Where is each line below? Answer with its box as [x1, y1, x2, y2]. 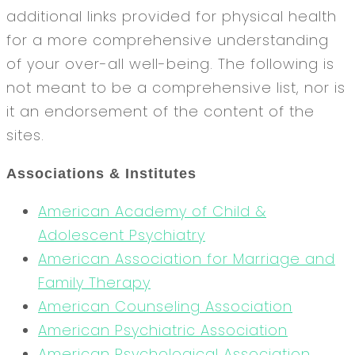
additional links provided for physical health [6, 6, 337, 26]
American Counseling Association [38, 296, 292, 316]
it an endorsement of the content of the [6, 101, 315, 121]
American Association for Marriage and [38, 248, 335, 269]
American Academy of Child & [38, 200, 266, 221]
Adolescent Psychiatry [38, 224, 205, 245]
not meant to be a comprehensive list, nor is [6, 77, 345, 97]
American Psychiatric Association [38, 319, 288, 340]
